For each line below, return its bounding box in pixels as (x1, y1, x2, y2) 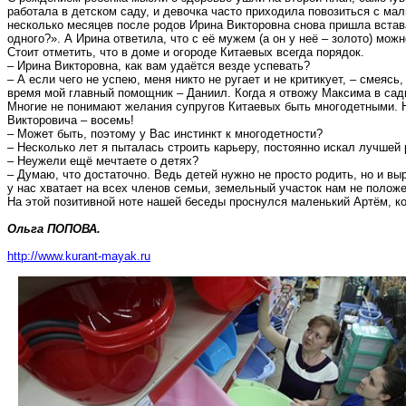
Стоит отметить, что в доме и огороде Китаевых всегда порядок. (7, 45, 364, 59)
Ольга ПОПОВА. (7, 222, 101, 236)
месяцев (67, 18, 113, 32)
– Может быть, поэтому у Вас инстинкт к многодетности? (7, 127, 323, 140)
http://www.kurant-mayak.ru (7, 249, 150, 263)
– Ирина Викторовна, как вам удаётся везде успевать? (7, 59, 310, 72)
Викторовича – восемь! (7, 113, 134, 127)
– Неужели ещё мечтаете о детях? (7, 154, 198, 168)
